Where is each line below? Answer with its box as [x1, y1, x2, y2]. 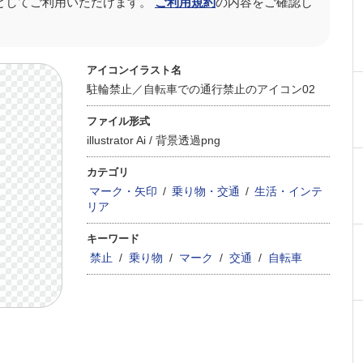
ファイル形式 [87, 115, 150, 127]
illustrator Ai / [87, 134, 156, 147]
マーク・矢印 [89, 185, 157, 198]
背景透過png [156, 134, 220, 147]
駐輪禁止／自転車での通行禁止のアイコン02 [87, 83, 315, 96]
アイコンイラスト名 [87, 64, 181, 76]
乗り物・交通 [172, 185, 240, 198]
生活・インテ [254, 185, 322, 198]
